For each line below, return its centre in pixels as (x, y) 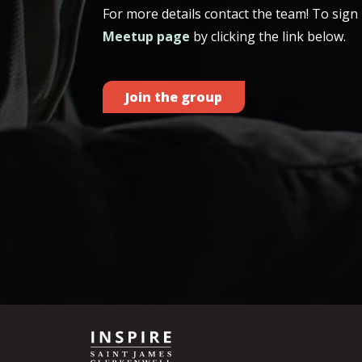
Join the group (173, 97)
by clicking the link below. (267, 36)
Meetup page (146, 36)
